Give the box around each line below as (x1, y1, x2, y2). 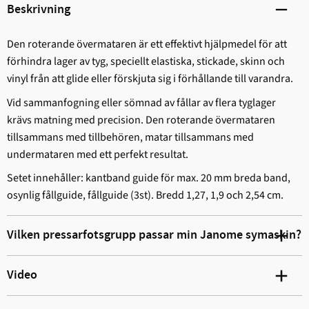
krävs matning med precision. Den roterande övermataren (7, 112, 275, 128)
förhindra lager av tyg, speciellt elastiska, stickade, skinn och (7, 54, 285, 70)
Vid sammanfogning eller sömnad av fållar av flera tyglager (7, 94, 276, 110)
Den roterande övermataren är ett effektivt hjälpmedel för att (7, 37, 287, 52)
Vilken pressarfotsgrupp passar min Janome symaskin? (7, 227, 301, 244)
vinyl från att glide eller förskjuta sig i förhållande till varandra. (7, 71, 295, 87)
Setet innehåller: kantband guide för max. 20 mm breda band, (7, 170, 290, 186)
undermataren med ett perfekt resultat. (7, 146, 190, 162)
